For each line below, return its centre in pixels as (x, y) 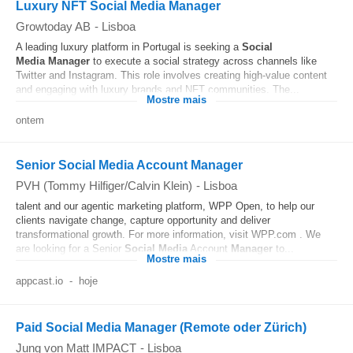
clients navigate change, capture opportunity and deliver (143, 220)
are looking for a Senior (70, 249)
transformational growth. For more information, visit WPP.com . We (168, 234)
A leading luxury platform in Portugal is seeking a (129, 47)
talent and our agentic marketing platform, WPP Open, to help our (165, 206)
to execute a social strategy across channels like (203, 61)
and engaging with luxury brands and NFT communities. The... (158, 89)
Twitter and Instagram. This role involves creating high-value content (171, 75)
